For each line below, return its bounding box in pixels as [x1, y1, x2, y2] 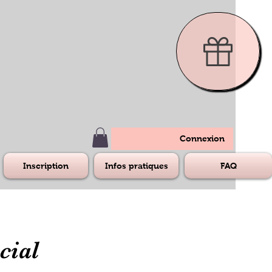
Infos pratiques [104, 161, 168, 171]
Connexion [180, 134, 225, 143]
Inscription [23, 161, 69, 171]
